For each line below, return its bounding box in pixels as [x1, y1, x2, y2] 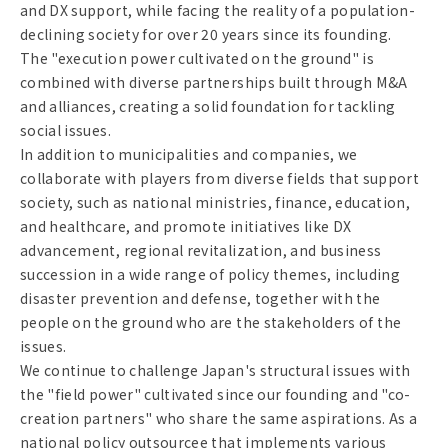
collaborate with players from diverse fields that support [20, 168, 419, 189]
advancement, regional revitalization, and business [20, 240, 382, 261]
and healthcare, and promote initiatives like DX [20, 216, 352, 237]
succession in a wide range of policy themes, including [20, 264, 400, 285]
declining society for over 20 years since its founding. [20, 24, 392, 45]
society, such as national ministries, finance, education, [20, 192, 410, 213]
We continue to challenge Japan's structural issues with [20, 360, 411, 381]
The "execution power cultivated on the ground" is [20, 48, 375, 69]
